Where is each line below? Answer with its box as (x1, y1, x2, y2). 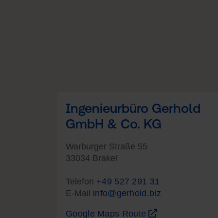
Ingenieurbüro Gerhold (66, 100, 200, 116)
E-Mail (66, 188, 93, 198)
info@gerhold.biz (93, 188, 161, 198)
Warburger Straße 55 (66, 141, 147, 151)
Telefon (66, 176, 96, 186)
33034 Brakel (66, 153, 117, 163)
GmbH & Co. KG (66, 116, 162, 131)
